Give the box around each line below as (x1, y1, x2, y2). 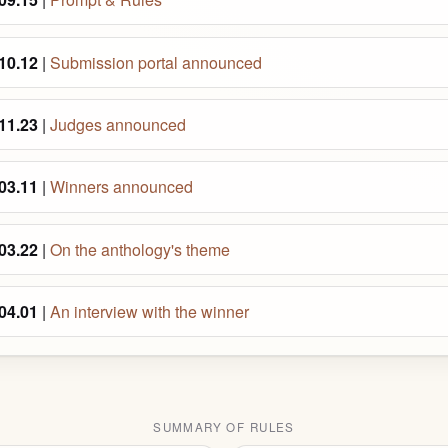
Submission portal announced (50, 50, 263, 74)
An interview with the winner (50, 300, 250, 324)
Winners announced (50, 175, 194, 199)
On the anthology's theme (50, 237, 231, 261)
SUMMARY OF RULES (153, 418, 295, 435)
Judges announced (50, 113, 187, 137)
